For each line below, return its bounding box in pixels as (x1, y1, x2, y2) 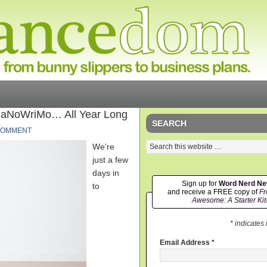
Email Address (160, 238, 212, 247)
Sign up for (181, 179, 219, 188)
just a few (92, 155, 128, 164)
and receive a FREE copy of (167, 188, 259, 196)
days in (92, 168, 119, 178)
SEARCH (152, 119, 187, 128)
